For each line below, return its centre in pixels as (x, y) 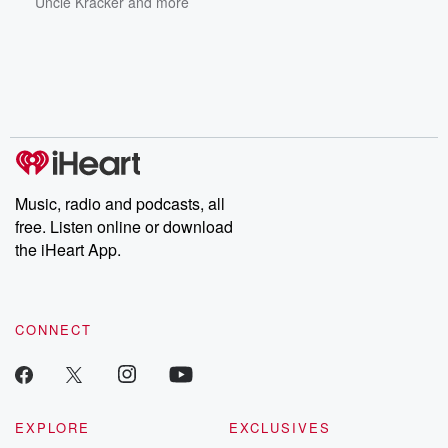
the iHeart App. (68, 249)
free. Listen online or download (124, 226)
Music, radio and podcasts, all (120, 203)
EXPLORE (52, 427)
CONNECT (53, 329)
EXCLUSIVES (280, 427)
